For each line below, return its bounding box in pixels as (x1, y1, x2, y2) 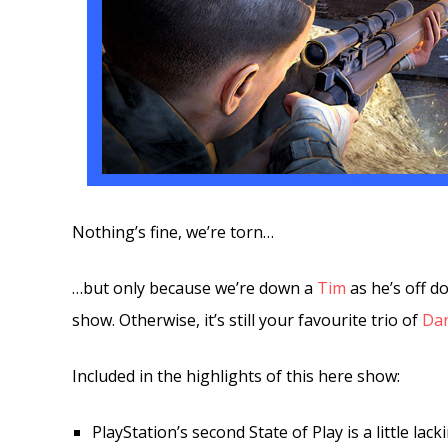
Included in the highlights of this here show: (72, 365, 400, 387)
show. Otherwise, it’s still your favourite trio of (72, 309, 422, 331)
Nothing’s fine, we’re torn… (72, 221, 274, 243)
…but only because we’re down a (72, 277, 317, 299)
